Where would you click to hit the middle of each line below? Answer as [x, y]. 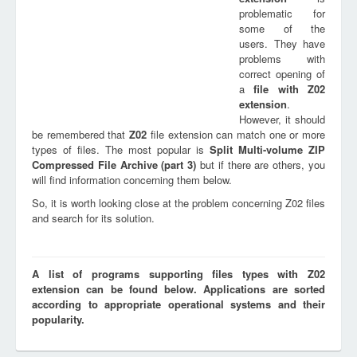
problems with [282, 59]
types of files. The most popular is [121, 149]
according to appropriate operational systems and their [178, 304]
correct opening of [282, 74]
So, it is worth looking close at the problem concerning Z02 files [178, 203]
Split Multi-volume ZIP [267, 149]
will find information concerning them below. [132, 180]
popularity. [58, 319]
